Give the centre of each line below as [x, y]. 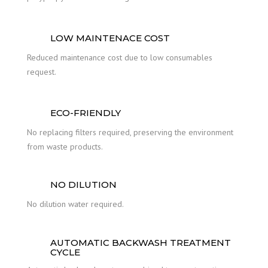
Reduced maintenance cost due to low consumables [120, 57]
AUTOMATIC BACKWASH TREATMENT [141, 243]
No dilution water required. [75, 204]
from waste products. [65, 147]
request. [42, 72]
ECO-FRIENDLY [86, 112]
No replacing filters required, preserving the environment [130, 132]
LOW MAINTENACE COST [110, 38]
